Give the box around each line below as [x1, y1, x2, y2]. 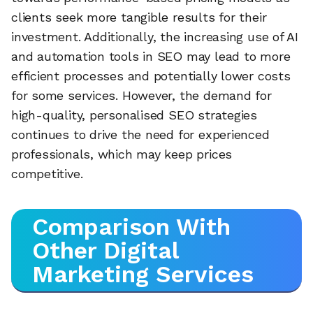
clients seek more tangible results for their [11, 9, 267, 24]
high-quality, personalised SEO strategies [11, 107, 257, 122]
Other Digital [32, 236, 179, 265]
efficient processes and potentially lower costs [11, 68, 291, 83]
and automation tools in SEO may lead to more [11, 48, 291, 64]
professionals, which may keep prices [11, 146, 233, 161]
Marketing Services [32, 260, 254, 289]
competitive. [11, 166, 83, 181]
